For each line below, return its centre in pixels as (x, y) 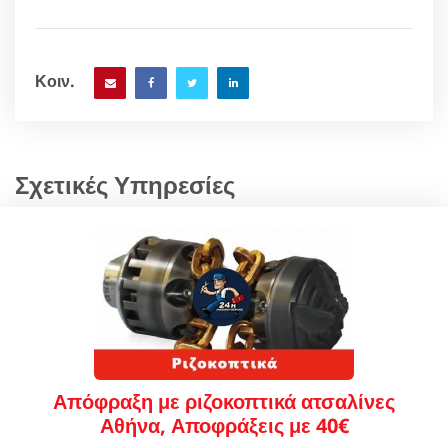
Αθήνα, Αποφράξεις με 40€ (224, 425)
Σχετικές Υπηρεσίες (125, 184)
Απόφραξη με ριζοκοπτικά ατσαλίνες (224, 401)
